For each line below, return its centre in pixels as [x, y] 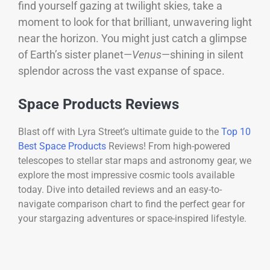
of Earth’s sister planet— [75, 55]
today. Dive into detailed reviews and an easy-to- [120, 190]
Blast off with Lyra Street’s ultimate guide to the [120, 132]
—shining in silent [202, 55]
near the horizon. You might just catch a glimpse [133, 39]
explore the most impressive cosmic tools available [126, 175]
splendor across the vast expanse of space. [121, 71]
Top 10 [236, 132]
